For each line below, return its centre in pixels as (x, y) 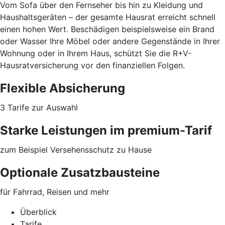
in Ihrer (207, 41)
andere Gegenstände (153, 41)
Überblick (38, 212)
